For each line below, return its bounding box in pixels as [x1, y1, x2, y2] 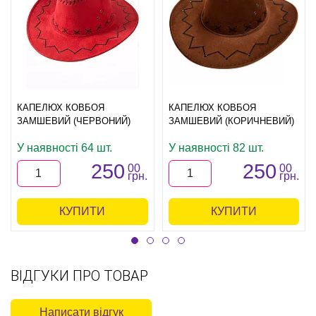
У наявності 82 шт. [168, 142, 264, 154]
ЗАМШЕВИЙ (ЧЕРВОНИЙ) [17, 116, 130, 127]
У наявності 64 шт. [17, 142, 112, 154]
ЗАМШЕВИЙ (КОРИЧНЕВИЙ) [168, 116, 294, 127]
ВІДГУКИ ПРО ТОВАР [11, 267, 148, 285]
